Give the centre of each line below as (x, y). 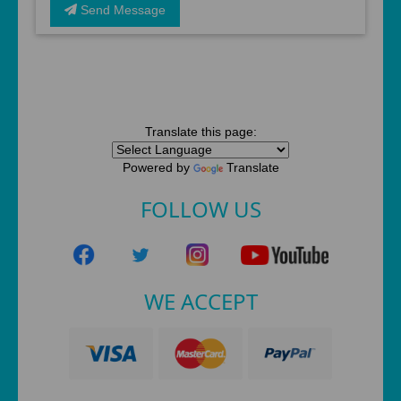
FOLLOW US (200, 209)
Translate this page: (200, 132)
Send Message (121, 10)
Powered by (158, 167)
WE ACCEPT (200, 301)
